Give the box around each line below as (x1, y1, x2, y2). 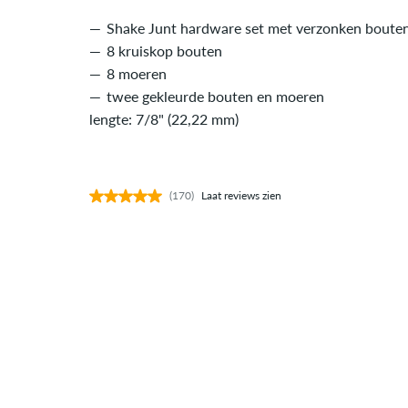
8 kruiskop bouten (107, 42, 222, 59)
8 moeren (107, 65, 167, 82)
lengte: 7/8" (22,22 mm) (89, 110, 239, 127)
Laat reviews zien (201, 189, 281, 202)
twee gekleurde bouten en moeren (107, 87, 324, 105)
